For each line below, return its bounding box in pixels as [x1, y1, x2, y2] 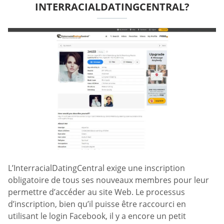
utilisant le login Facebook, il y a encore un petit [8, 210, 186, 222]
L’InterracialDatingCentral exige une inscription [8, 162, 185, 174]
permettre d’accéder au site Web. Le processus [8, 186, 185, 198]
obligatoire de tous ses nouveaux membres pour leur [8, 174, 209, 186]
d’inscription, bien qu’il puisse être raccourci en [8, 198, 186, 210]
